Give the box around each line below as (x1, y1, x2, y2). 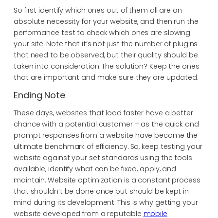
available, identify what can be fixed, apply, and (14, 163, 177, 174)
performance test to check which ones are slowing (14, 27, 191, 37)
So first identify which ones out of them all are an (14, 5, 182, 15)
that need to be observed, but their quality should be (14, 50, 198, 60)
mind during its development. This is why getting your (14, 197, 198, 207)
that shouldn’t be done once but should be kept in (14, 186, 189, 196)
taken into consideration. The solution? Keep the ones (14, 61, 200, 71)
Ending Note (14, 89, 65, 101)
